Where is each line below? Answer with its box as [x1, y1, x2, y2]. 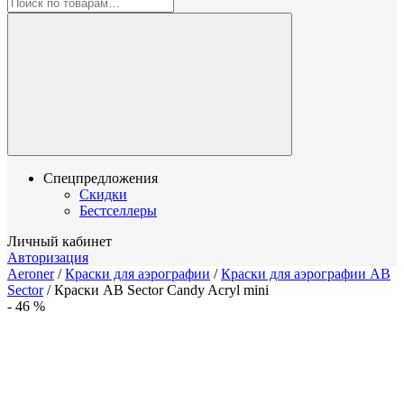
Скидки [79, 187, 127, 202]
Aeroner [7, 266, 54, 281]
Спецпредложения [43, 170, 158, 186]
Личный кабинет [7, 234, 112, 249]
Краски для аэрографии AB [221, 266, 390, 281]
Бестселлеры [79, 203, 157, 218]
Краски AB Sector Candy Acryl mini [54, 282, 269, 298]
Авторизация [7, 250, 88, 265]
